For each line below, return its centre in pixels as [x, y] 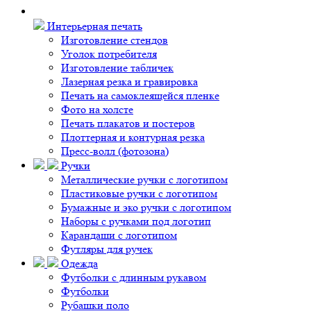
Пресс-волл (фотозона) [115, 151]
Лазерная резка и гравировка [129, 82]
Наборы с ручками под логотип [136, 221]
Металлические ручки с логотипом [144, 179]
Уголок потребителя [109, 54]
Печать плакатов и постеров [128, 123]
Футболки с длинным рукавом [134, 277]
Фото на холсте [97, 109]
